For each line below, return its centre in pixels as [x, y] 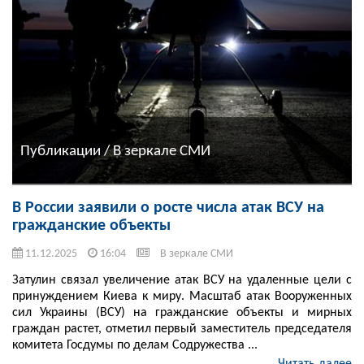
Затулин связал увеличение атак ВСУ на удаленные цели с [182, 281]
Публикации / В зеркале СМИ [115, 151]
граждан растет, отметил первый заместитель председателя [182, 329]
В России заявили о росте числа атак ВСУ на [168, 208]
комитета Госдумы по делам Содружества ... [135, 346]
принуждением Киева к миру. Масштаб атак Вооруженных [182, 297]
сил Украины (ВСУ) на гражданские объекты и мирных [182, 313]
